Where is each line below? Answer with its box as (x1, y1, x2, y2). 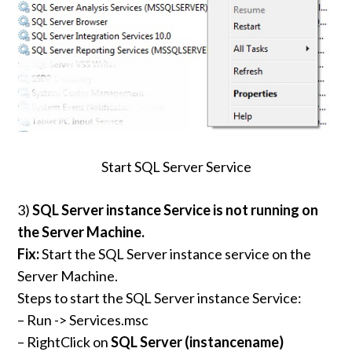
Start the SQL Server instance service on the (39, 245, 312, 263)
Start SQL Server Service (101, 158, 251, 176)
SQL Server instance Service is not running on (32, 201, 319, 219)
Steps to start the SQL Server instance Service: (17, 289, 302, 307)
